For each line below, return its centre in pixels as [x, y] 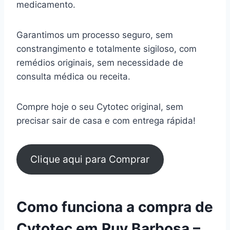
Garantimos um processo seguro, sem [95, 35]
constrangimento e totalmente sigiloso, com [107, 49]
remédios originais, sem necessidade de [100, 62]
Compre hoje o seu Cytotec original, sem [100, 107]
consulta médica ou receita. [75, 76]
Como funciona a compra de [115, 207]
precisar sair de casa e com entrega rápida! [106, 120]
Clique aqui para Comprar [90, 159]
